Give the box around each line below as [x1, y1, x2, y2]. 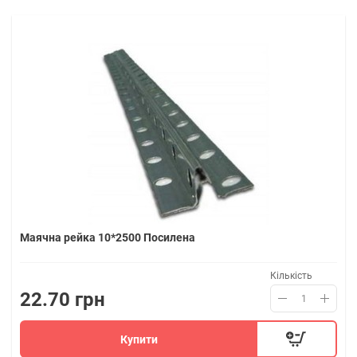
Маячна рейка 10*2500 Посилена [20, 231, 195, 244]
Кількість [270, 270, 312, 281]
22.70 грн [20, 288, 105, 311]
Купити [120, 332, 159, 346]
